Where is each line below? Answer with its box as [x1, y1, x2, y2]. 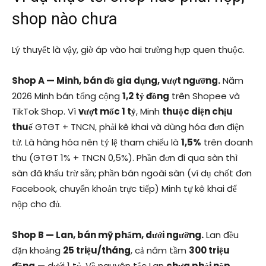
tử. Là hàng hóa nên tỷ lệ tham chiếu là [12, 136, 181, 149]
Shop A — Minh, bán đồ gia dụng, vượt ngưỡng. [12, 74, 220, 87]
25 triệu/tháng [63, 244, 131, 257]
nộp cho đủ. [12, 198, 62, 211]
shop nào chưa [12, 9, 117, 29]
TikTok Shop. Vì [12, 105, 78, 118]
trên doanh [201, 136, 253, 149]
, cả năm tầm [131, 244, 189, 257]
